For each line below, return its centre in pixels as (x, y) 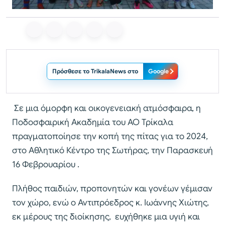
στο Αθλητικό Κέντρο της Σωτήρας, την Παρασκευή (113, 151)
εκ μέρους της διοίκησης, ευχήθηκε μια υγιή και (106, 217)
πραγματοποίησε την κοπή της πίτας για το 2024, (110, 137)
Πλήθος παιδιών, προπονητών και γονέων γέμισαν (112, 189)
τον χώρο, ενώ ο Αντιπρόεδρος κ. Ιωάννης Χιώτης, (110, 203)
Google (158, 71)
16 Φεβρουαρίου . (46, 165)
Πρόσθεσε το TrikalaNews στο (95, 71)
